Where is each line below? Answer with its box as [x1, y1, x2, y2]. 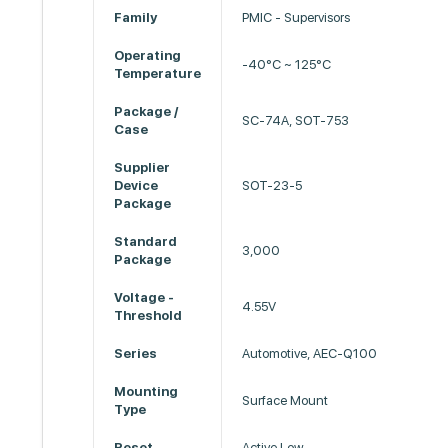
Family [114, 10, 158, 25]
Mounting [114, 384, 179, 399]
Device [114, 178, 159, 193]
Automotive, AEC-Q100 [242, 346, 378, 361]
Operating [114, 48, 182, 63]
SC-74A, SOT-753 [242, 113, 350, 128]
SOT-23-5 [242, 178, 303, 193]
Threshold [114, 308, 183, 323]
